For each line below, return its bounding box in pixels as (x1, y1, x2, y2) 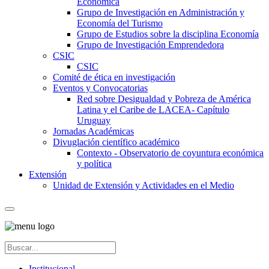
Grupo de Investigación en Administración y (77, 7, 244, 17)
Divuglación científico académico (53, 136, 180, 147)
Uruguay (77, 115, 110, 125)
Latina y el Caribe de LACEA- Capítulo (77, 104, 229, 115)
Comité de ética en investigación (53, 71, 175, 82)
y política (77, 158, 112, 169)
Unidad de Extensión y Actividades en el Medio (53, 180, 234, 190)
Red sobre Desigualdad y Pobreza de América (77, 93, 251, 104)
